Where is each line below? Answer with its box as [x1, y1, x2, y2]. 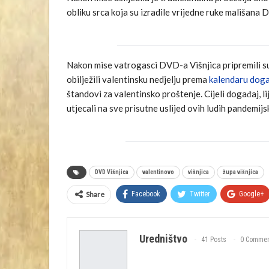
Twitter [190, 189, 210, 198]
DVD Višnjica [95, 168, 128, 175]
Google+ [239, 189, 264, 198]
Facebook [131, 189, 160, 198]
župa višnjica [223, 168, 258, 175]
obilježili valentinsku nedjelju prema [67, 73, 209, 85]
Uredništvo [139, 232, 187, 245]
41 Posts [201, 235, 226, 244]
